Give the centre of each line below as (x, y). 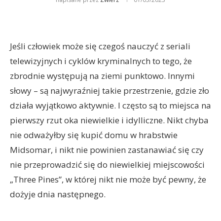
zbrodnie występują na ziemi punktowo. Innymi (102, 76)
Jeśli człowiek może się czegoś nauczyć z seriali (100, 46)
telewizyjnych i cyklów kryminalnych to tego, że (101, 61)
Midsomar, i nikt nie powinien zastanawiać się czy (107, 150)
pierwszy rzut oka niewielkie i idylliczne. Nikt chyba (109, 120)
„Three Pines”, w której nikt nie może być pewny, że (108, 179)
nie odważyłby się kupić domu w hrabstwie (94, 135)
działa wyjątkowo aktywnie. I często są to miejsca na (110, 105)
